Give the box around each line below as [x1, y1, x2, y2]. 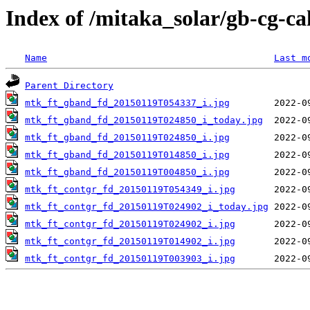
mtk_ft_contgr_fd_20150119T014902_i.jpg [25, 236, 235, 247]
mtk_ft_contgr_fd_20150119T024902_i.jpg [25, 219, 235, 230]
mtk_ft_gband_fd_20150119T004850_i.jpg [25, 167, 230, 178]
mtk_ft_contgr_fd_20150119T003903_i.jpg [25, 253, 235, 264]
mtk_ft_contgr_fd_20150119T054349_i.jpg [25, 184, 235, 195]
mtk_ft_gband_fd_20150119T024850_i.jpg [25, 132, 230, 143]
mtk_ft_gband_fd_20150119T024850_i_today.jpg [25, 115, 263, 126]
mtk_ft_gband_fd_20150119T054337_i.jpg [25, 98, 230, 109]
